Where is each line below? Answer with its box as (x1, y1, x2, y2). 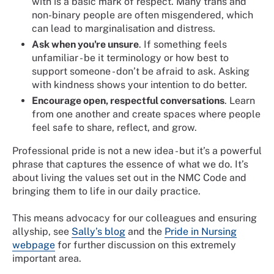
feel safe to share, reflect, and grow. (32, 121, 197, 133)
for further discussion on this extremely (55, 239, 236, 251)
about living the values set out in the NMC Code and (12, 171, 246, 183)
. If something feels (139, 38, 227, 50)
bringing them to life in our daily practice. (12, 185, 201, 197)
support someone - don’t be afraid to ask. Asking (32, 65, 250, 77)
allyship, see (12, 225, 72, 237)
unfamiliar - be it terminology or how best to (32, 51, 229, 64)
